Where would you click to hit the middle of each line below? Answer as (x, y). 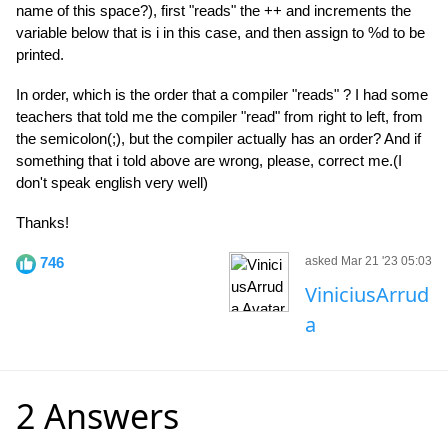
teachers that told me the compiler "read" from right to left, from (219, 116)
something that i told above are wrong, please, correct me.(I (209, 160)
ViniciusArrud (367, 294)
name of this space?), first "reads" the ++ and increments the (213, 10)
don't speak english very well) (112, 182)
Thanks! (42, 222)
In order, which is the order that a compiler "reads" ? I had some (222, 94)
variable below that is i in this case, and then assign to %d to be (220, 32)
